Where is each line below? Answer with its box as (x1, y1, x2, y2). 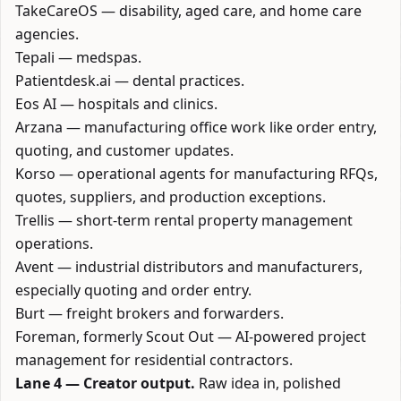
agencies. (15, 24, 79, 44)
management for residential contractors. (15, 350, 293, 370)
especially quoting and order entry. (15, 280, 252, 300)
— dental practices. (111, 71, 244, 90)
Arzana (15, 117, 63, 137)
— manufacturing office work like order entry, (63, 117, 377, 137)
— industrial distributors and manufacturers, (54, 257, 363, 277)
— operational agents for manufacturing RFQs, (55, 164, 378, 183)
